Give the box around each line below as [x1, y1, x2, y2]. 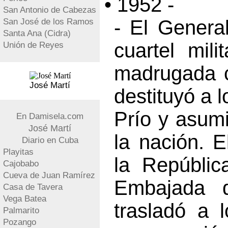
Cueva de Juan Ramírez [3, 170, 95, 180]
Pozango [3, 217, 36, 227]
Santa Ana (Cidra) [3, 28, 71, 38]
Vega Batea [3, 194, 46, 204]
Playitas [3, 147, 34, 157]
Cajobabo [3, 159, 39, 168]
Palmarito [3, 206, 39, 215]
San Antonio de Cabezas [3, 5, 96, 15]
